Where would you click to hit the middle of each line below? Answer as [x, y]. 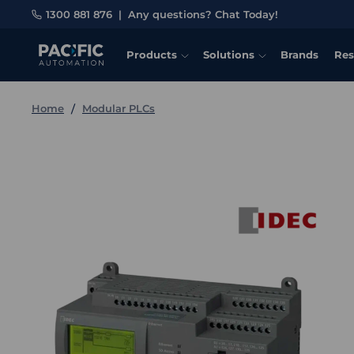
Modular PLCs [119, 108]
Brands [299, 55]
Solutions [229, 55]
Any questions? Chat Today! [203, 14]
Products [152, 55]
